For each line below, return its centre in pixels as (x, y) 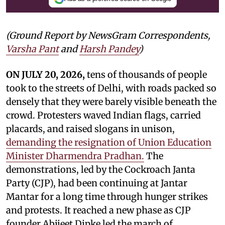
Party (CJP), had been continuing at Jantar (97, 183)
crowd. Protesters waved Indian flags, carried (103, 115)
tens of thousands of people (147, 74)
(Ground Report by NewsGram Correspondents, (108, 35)
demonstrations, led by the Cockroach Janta (101, 169)
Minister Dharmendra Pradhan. (75, 156)
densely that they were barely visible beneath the (111, 101)
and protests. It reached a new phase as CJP (98, 210)
